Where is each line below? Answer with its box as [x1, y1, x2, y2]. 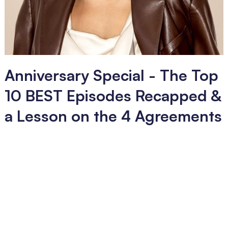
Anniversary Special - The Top [4, 66, 218, 85]
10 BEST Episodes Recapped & [4, 86, 221, 105]
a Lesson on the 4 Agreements [4, 106, 222, 126]
